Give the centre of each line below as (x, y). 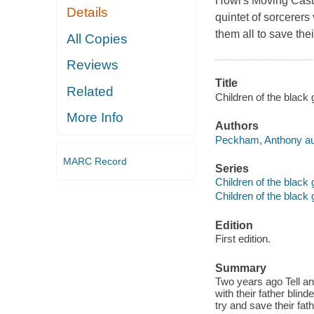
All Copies (97, 39)
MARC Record (95, 161)
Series (232, 168)
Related (90, 91)
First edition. (243, 239)
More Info (95, 118)
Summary (240, 268)
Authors (237, 126)
